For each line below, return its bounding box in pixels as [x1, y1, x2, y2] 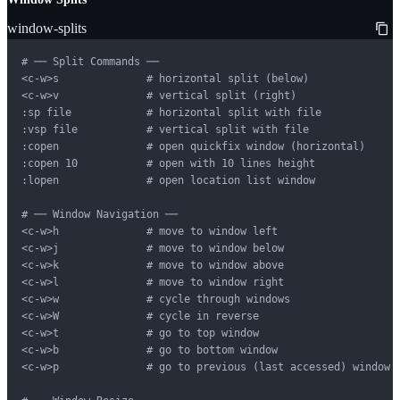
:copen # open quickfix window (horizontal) [21, 139, 365, 153]
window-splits [7, 20, 87, 36]
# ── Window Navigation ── [21, 207, 178, 221]
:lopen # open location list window [21, 173, 315, 187]
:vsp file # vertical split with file [21, 122, 309, 136]
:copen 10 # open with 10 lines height [21, 156, 315, 170]
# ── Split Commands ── [21, 54, 159, 68]
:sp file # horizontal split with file [21, 105, 321, 119]
